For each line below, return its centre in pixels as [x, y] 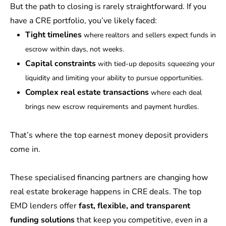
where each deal [176, 93]
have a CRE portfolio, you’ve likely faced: [83, 21]
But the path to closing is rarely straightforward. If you [108, 7]
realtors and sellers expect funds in [161, 35]
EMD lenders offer [44, 206]
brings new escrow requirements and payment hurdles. [112, 107]
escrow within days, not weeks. [75, 49]
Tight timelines [54, 35]
